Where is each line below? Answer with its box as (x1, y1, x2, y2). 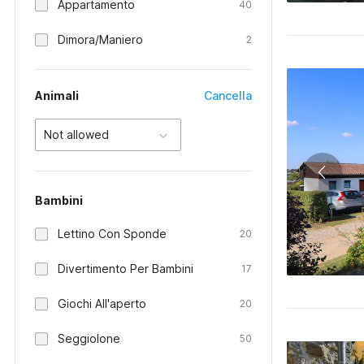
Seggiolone (58, 331, 120, 345)
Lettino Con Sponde (58, 227, 167, 240)
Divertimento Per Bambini (58, 262, 193, 275)
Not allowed (44, 128, 109, 141)
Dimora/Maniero (58, 32, 143, 46)
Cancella (204, 89, 253, 102)
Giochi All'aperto (58, 297, 146, 310)
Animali (35, 89, 79, 102)
